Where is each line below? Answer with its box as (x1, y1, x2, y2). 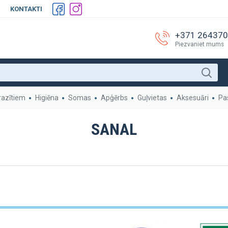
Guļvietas (137, 94, 167, 102)
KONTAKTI (10, 5, 42, 13)
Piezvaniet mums (175, 41, 224, 48)
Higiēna (35, 94, 59, 102)
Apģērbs (101, 94, 128, 102)
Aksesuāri (177, 94, 209, 102)
